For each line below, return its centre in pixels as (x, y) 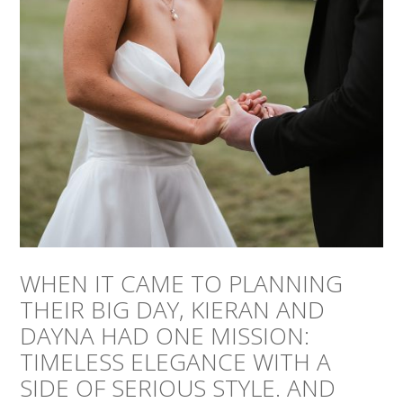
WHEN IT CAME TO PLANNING (182, 284)
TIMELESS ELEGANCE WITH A (176, 362)
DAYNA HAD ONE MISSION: (165, 336)
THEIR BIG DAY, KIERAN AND (173, 310)
